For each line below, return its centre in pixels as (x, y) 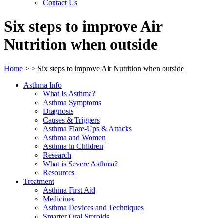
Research (57, 155)
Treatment (39, 181)
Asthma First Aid (69, 190)
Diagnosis (58, 111)
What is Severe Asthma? (80, 163)
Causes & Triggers (71, 120)
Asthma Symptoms (72, 102)
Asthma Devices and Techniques (93, 207)
